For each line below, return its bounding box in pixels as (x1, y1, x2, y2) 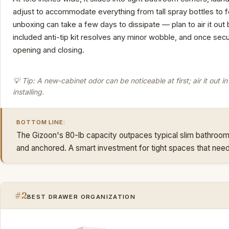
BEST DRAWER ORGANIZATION (27, 193, 136, 200)
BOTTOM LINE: (16, 118, 66, 126)
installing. (13, 87, 44, 97)
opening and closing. (13, 45, 84, 55)
